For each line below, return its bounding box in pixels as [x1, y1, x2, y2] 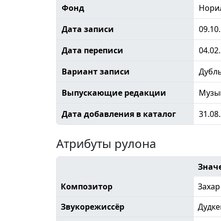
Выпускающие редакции [61, 87, 166, 98]
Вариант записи [61, 66, 130, 77]
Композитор [61, 181, 112, 192]
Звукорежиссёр [61, 201, 124, 212]
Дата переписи [61, 44, 123, 56]
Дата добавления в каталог [61, 108, 176, 119]
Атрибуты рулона [56, 135, 156, 151]
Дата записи [61, 23, 114, 35]
